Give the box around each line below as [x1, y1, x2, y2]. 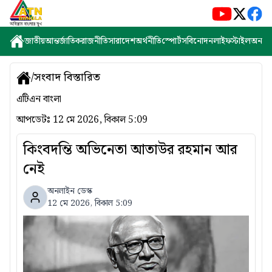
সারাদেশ [108, 35, 135, 48]
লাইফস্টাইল [213, 35, 251, 48]
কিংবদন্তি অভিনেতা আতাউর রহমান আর [23, 138, 237, 161]
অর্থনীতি [135, 35, 161, 48]
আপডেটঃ [16, 112, 53, 127]
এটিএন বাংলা [16, 92, 61, 107]
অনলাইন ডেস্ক [47, 185, 92, 198]
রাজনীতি [81, 35, 108, 48]
